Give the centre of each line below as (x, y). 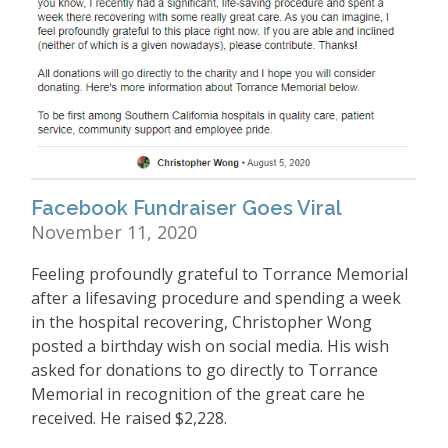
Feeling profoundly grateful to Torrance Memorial (219, 273)
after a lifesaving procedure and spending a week (216, 297)
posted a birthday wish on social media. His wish (210, 345)
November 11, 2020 (114, 231)
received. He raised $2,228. (129, 417)
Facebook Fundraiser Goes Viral (186, 207)
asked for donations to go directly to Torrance (204, 369)
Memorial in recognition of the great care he (198, 393)
